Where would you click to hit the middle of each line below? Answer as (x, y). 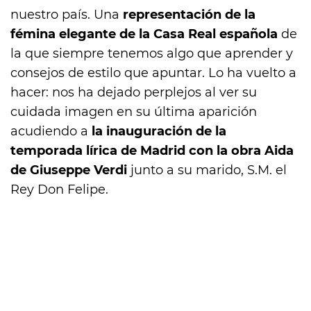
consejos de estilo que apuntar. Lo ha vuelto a (153, 73)
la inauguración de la (159, 132)
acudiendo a (51, 132)
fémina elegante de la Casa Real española (144, 34)
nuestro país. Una (67, 15)
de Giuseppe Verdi (70, 170)
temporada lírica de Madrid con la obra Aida (152, 151)
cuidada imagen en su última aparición (134, 112)
